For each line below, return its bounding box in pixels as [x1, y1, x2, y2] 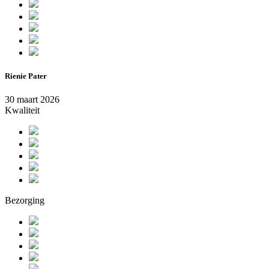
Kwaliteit [5, 105, 40, 116]
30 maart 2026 [5, 94, 59, 105]
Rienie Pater [5, 71, 47, 80]
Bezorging [5, 195, 44, 206]
